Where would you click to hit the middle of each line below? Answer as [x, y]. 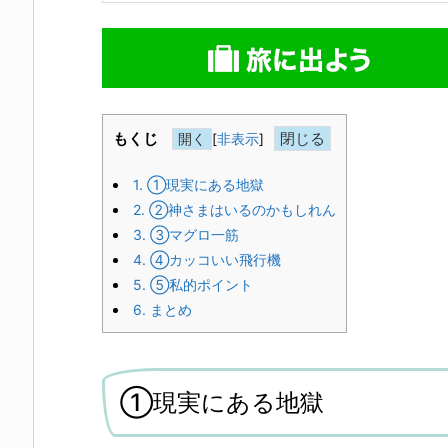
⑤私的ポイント [199, 284]
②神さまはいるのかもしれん [240, 209]
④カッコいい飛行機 [213, 259]
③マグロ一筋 [192, 234]
